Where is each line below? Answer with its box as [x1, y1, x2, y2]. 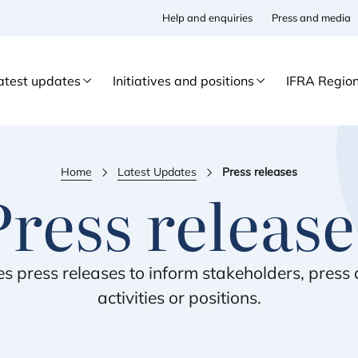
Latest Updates [117, 165, 197, 179]
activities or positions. [97, 287, 261, 308]
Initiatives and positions [113, 73, 254, 89]
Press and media [272, 11, 351, 24]
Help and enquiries [162, 11, 253, 24]
